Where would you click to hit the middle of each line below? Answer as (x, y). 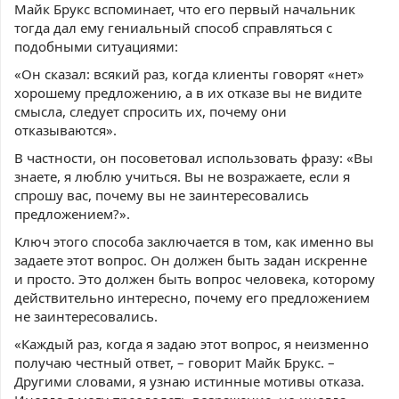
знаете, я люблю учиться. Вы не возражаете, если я (182, 176)
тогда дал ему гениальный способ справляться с (173, 28)
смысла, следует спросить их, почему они (151, 111)
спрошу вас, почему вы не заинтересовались (162, 195)
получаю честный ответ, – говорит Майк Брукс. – (175, 362)
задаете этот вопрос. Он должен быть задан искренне (191, 260)
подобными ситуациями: (96, 46)
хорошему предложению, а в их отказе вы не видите (188, 93)
